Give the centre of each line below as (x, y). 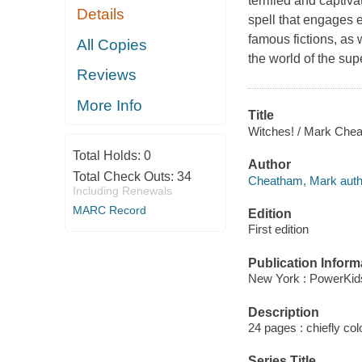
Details (101, 15)
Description (283, 312)
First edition (278, 229)
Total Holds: (108, 156)
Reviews (107, 75)
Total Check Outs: (124, 177)
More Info (110, 105)
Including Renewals (122, 191)
